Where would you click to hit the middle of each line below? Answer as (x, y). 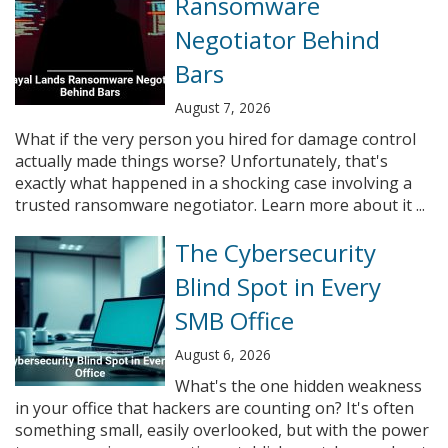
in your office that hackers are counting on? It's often (214, 408)
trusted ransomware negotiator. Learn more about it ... (220, 205)
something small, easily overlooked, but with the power (222, 430)
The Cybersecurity (275, 252)
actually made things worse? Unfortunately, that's (201, 161)
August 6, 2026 (223, 354)
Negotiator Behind (277, 39)
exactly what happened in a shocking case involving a (213, 183)
